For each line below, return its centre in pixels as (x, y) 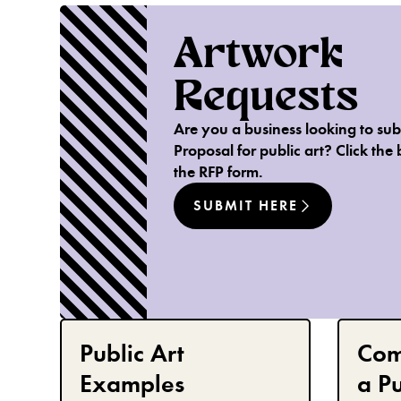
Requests (266, 96)
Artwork (258, 53)
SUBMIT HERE (245, 205)
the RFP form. (218, 171)
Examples (132, 383)
